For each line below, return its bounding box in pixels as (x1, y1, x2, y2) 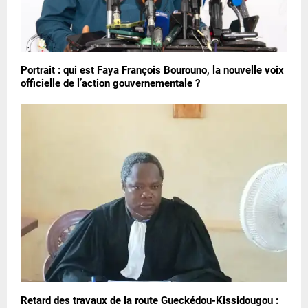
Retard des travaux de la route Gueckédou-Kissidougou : (21, 294, 278, 307)
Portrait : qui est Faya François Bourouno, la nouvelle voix (21, 64, 284, 77)
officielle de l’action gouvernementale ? (21, 77, 200, 90)
